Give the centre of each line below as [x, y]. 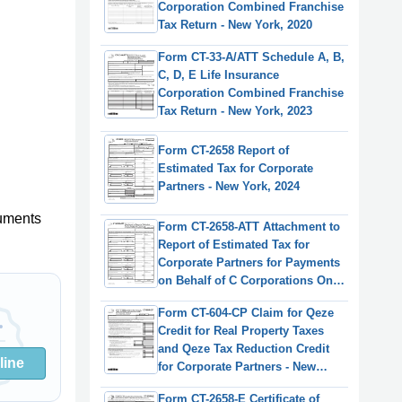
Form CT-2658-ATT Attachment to [249, 226]
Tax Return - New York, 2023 [235, 111]
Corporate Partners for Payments [249, 262]
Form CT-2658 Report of [223, 151]
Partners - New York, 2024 [229, 187]
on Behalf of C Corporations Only [250, 280]
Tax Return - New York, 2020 [235, 25]
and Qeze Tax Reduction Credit [244, 348]
